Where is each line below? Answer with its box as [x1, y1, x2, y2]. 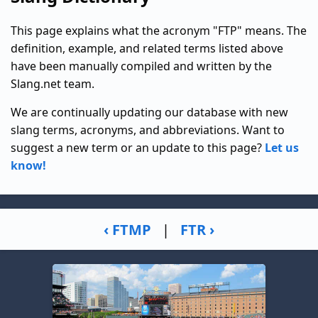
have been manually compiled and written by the [11, 58, 272, 74]
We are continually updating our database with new [11, 104, 288, 120]
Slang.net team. [11, 76, 94, 92]
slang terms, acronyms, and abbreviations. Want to [11, 122, 285, 138]
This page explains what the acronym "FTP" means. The [11, 23, 307, 38]
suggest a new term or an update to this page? [11, 140, 265, 155]
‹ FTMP [104, 219, 151, 239]
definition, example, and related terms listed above [11, 40, 283, 56]
